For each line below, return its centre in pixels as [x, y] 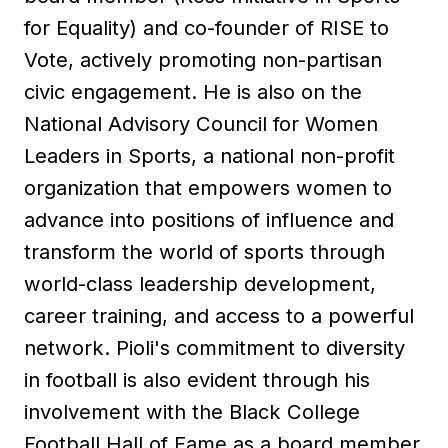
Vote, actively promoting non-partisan [203, 59]
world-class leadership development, [200, 283]
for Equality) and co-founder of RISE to [206, 27]
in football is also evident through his [197, 379]
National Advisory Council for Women [201, 123]
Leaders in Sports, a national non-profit [209, 155]
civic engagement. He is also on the [193, 91]
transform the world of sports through [204, 251]
